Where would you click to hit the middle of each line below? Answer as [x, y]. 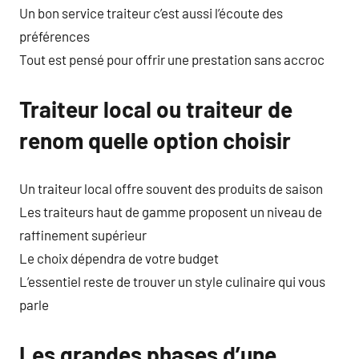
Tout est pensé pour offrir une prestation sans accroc [172, 59]
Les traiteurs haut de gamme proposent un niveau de [171, 211]
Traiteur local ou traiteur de [156, 109]
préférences [54, 36]
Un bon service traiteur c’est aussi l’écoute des [151, 13]
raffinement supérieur [83, 234]
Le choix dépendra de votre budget [119, 258]
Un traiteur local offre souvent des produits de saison [171, 188]
